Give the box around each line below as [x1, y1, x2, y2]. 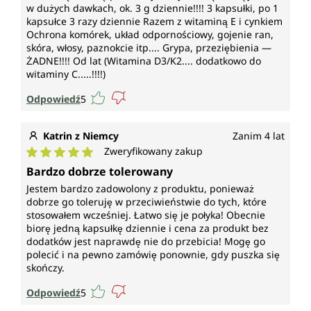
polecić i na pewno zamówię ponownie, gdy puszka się [26, 248, 280, 262]
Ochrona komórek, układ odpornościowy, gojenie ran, [26, 28, 274, 42]
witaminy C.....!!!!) [26, 67, 106, 81]
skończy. [26, 261, 65, 275]
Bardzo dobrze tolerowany [26, 164, 173, 180]
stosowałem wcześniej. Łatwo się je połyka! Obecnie [26, 208, 265, 222]
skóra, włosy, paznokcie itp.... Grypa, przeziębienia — [26, 41, 271, 55]
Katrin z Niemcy [43, 129, 119, 143]
